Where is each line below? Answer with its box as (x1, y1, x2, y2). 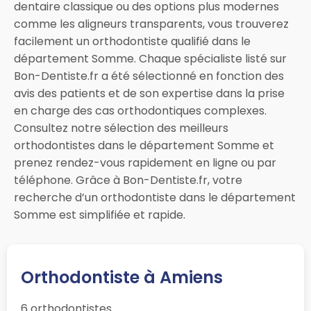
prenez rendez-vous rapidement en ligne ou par (14, 155, 276, 171)
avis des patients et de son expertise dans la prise (14, 85, 285, 102)
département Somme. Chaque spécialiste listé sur (14, 51, 287, 67)
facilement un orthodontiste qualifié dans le (14, 33, 251, 50)
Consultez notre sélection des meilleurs (14, 120, 228, 137)
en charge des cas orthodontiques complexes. (14, 103, 267, 119)
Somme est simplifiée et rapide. (14, 207, 185, 224)
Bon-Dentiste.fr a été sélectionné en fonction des (14, 68, 284, 85)
